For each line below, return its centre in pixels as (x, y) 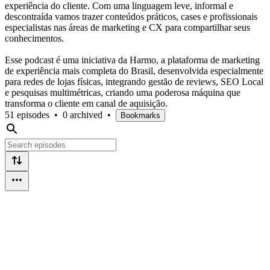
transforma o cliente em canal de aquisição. (86, 103)
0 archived (83, 115)
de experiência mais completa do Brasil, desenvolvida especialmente (134, 71)
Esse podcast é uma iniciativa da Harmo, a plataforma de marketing (132, 60)
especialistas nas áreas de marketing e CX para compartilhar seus (127, 27)
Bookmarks (140, 115)
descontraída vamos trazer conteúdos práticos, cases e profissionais (131, 16)
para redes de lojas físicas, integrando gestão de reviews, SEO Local (134, 81)
